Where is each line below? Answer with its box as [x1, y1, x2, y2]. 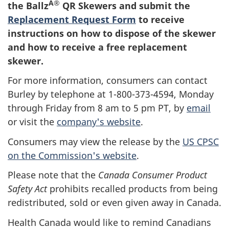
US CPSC [182, 135, 219, 148]
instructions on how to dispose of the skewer [8, 27, 216, 39]
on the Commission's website [8, 149, 136, 162]
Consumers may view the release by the [8, 135, 182, 148]
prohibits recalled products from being [50, 182, 218, 195]
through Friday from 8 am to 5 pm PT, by [8, 102, 187, 114]
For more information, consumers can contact [8, 74, 208, 86]
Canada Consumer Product [98, 169, 207, 181]
